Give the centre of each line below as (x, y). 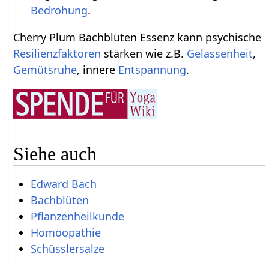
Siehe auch (55, 154)
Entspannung (153, 69)
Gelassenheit (220, 53)
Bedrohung (59, 10)
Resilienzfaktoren (57, 53)
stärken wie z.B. (144, 53)
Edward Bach (63, 183)
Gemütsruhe (45, 69)
